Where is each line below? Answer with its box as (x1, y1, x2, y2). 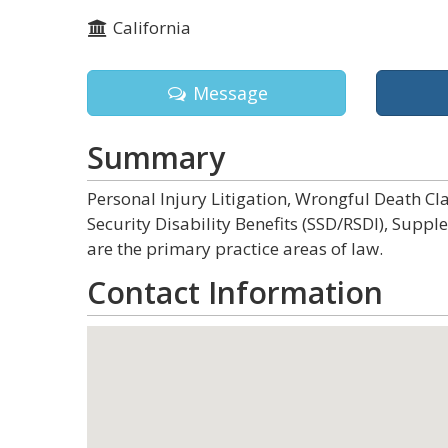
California (108, 16, 191, 39)
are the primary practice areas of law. (87, 237, 383, 260)
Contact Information (87, 272, 383, 313)
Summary (87, 137, 225, 178)
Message (188, 81, 269, 105)
